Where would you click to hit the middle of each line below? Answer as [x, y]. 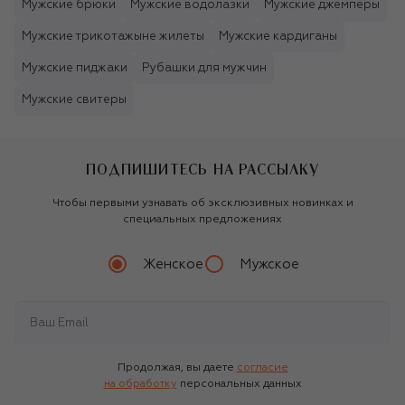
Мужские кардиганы [278, 37]
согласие [262, 368]
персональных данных [240, 385]
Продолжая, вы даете [175, 368]
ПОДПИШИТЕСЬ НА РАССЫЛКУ [202, 170]
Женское [173, 264]
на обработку [140, 385]
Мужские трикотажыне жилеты [113, 37]
